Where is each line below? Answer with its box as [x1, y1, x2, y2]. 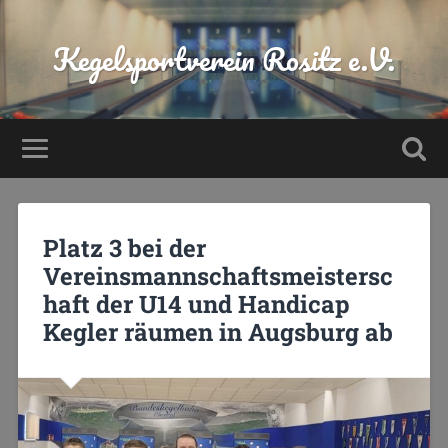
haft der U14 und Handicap [42, 287, 350, 320]
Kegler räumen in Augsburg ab [42, 315, 393, 348]
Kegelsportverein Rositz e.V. [53, 35, 395, 84]
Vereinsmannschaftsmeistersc [42, 259, 393, 292]
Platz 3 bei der [42, 231, 206, 264]
